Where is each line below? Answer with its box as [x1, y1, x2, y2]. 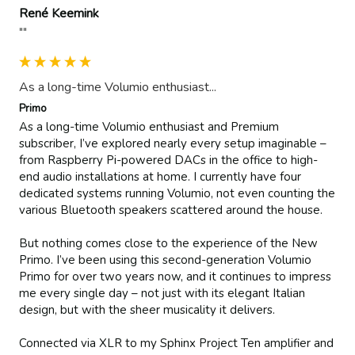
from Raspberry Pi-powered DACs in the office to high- [19, 152, 318, 169]
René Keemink [19, 4, 99, 22]
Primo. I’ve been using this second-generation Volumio [19, 252, 311, 269]
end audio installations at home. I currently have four [19, 169, 301, 185]
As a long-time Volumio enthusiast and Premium [19, 119, 279, 136]
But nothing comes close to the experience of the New [19, 235, 318, 252]
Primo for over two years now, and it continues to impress [19, 269, 331, 285]
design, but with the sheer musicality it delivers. [19, 302, 275, 319]
